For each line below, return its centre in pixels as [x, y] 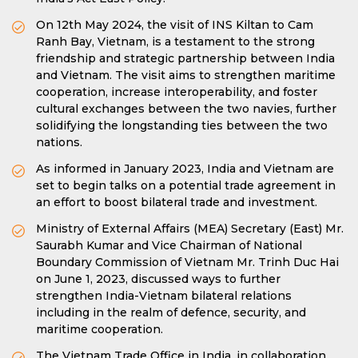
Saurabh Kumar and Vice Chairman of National [169, 245]
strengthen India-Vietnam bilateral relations [164, 296]
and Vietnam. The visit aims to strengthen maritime [186, 75]
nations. [59, 142]
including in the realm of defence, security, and [171, 312]
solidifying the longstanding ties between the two [182, 125]
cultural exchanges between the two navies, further [186, 109]
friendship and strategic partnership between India [185, 58]
